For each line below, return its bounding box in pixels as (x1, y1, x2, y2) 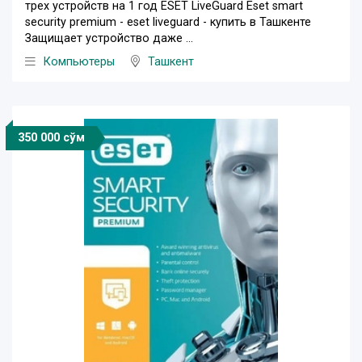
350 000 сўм (18, 131, 85, 145)
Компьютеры (44, 55, 115, 69)
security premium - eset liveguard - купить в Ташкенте (25, 15, 311, 30)
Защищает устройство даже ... (25, 32, 193, 46)
